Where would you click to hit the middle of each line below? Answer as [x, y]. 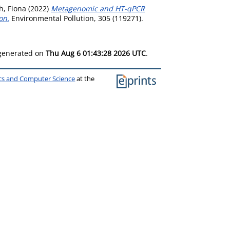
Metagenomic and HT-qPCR [98, 8]
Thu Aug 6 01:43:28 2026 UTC [96, 53]
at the [85, 79]
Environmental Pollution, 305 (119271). [76, 18]
